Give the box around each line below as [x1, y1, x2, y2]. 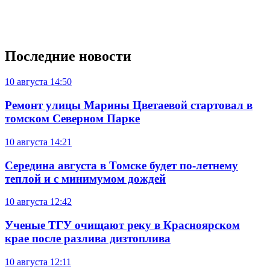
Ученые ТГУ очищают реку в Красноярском [5, 218, 240, 231]
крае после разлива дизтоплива [5, 231, 171, 245]
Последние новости [5, 48, 131, 64]
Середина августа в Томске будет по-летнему [5, 159, 238, 172]
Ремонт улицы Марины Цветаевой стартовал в [5, 99, 253, 112]
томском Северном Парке [5, 112, 140, 125]
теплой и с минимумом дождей [5, 172, 166, 185]
